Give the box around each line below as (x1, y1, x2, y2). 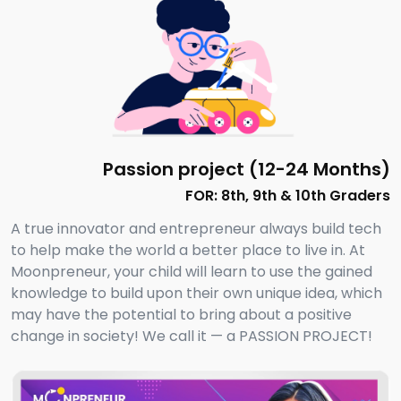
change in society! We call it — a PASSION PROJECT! (11, 325, 372, 346)
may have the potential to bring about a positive (11, 303, 352, 325)
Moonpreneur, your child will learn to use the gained (11, 260, 372, 282)
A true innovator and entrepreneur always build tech (11, 218, 381, 239)
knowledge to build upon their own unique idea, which (11, 282, 382, 303)
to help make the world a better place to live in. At (11, 239, 365, 260)
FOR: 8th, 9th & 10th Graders (185, 184, 390, 206)
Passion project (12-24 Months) (103, 156, 390, 182)
